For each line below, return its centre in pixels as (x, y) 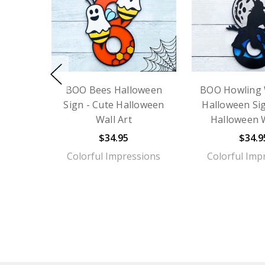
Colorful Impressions (114, 156)
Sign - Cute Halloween (114, 104)
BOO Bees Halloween (114, 90)
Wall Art (114, 119)
